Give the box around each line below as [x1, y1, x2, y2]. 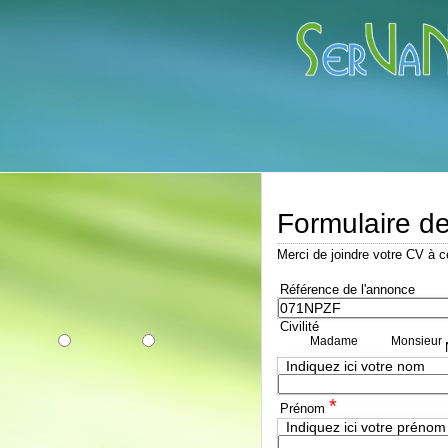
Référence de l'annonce [280, 282, 415, 297]
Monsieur [391, 334, 442, 348]
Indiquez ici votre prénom [286, 419, 446, 435]
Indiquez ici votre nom [286, 358, 425, 374]
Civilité [280, 319, 319, 334]
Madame [310, 334, 358, 348]
